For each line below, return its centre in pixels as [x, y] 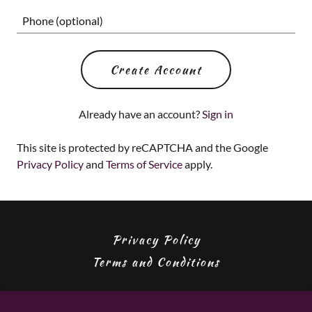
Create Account [156, 70]
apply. [197, 164]
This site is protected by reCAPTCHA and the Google [142, 147]
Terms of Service [144, 164]
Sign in [218, 114]
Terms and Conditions [156, 262]
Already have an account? [139, 114]
